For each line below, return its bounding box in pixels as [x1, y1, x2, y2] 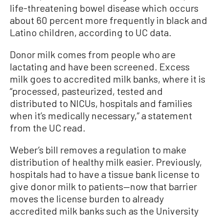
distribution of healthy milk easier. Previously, [10, 155, 202, 168]
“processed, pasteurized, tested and [10, 85, 163, 97]
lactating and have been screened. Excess [10, 60, 190, 72]
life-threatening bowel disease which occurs [10, 1, 198, 14]
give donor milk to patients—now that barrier [10, 180, 197, 192]
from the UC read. [10, 121, 86, 133]
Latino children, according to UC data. [10, 26, 172, 38]
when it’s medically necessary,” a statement [10, 109, 192, 121]
